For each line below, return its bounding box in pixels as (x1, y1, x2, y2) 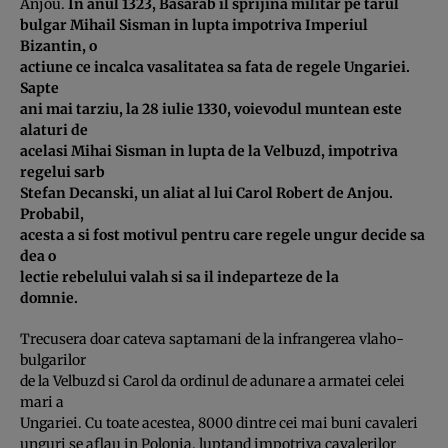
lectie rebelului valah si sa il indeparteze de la (20, 267, 339, 286)
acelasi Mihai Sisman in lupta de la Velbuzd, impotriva (20, 141, 398, 160)
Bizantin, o (20, 36, 97, 55)
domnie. (20, 288, 78, 307)
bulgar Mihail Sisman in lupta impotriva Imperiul (20, 15, 368, 34)
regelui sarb (20, 162, 105, 181)
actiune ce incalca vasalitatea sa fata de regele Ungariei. (20, 57, 410, 76)
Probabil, (20, 204, 84, 223)
